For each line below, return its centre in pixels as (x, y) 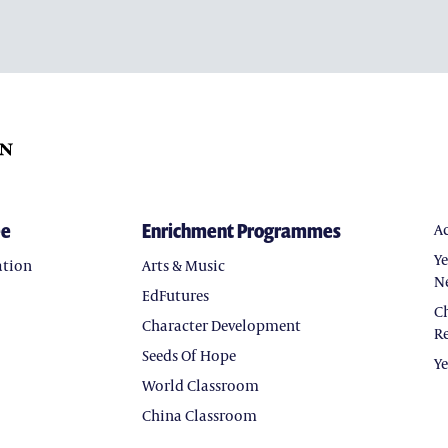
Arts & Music (183, 265)
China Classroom (199, 415)
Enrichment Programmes (241, 230)
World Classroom (200, 385)
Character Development (221, 325)
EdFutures (175, 295)
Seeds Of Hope (188, 355)
